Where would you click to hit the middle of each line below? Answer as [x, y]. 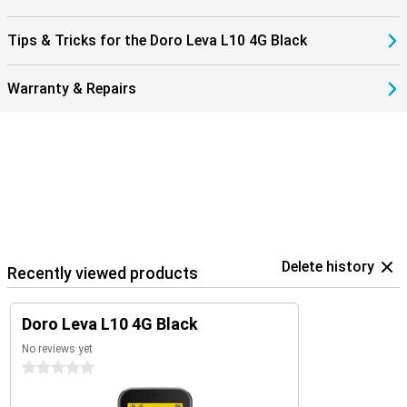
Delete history [328, 267]
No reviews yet [57, 349]
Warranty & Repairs [72, 89]
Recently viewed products [103, 273]
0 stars [43, 368]
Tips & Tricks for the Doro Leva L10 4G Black [157, 40]
